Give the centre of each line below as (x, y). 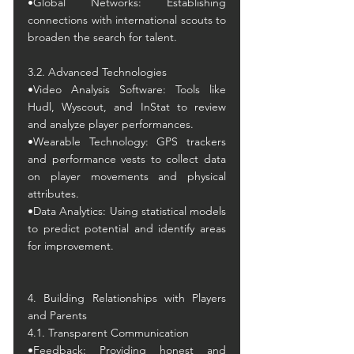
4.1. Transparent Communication (108, 333)
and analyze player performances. (111, 124)
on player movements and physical (127, 176)
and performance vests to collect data (127, 159)
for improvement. (71, 246)
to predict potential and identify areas (127, 228)
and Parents (57, 315)
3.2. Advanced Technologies (97, 72)
